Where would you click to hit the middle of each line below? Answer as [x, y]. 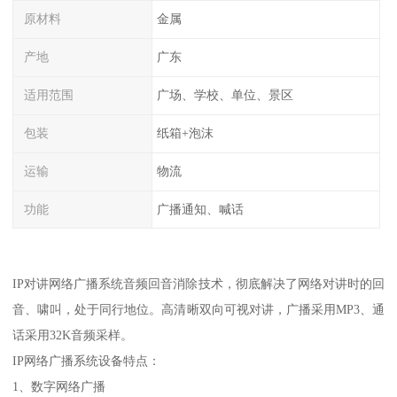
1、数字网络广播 [59, 387]
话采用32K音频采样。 [73, 335]
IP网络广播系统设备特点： [87, 361]
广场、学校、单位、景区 [225, 95]
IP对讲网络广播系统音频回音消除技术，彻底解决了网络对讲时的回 [198, 284]
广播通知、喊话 [200, 209]
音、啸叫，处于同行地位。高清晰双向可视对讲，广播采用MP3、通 [198, 310]
